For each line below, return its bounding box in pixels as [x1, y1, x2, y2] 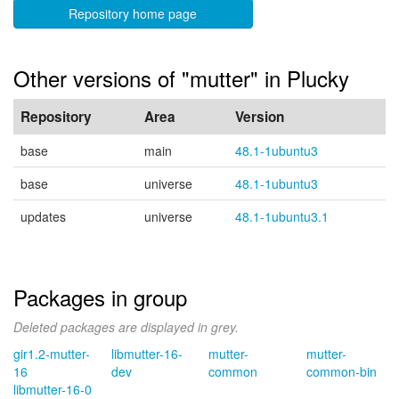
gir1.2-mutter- [13, 345, 90, 362]
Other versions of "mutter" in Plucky [13, 62, 349, 94]
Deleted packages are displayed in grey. [13, 318, 239, 336]
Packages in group [13, 281, 187, 313]
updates [20, 208, 66, 225]
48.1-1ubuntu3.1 [235, 208, 329, 225]
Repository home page [69, 4, 198, 22]
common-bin [305, 362, 377, 380]
